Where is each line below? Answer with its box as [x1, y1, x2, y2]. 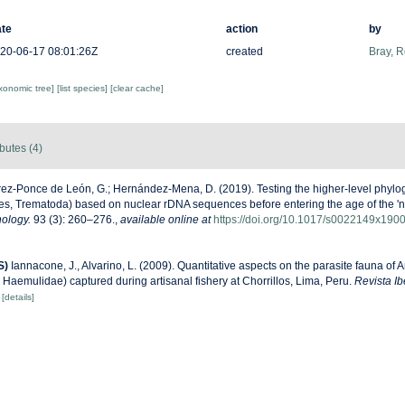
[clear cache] [109, 83, 164, 93]
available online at [120, 213, 211, 226]
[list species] [56, 83, 110, 93]
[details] [2, 292, 34, 302]
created [225, 45, 263, 58]
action [225, 23, 258, 35]
